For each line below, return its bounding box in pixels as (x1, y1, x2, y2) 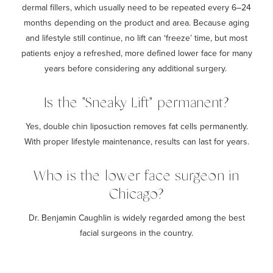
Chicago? (109, 188, 164, 201)
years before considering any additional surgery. (44, 62, 229, 74)
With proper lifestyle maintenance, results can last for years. (24, 135, 249, 147)
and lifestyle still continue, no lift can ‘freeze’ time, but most (26, 31, 247, 44)
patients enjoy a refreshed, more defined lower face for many (21, 46, 252, 59)
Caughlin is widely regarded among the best (78, 211, 245, 224)
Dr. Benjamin (28, 211, 76, 224)
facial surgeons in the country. (80, 226, 193, 239)
